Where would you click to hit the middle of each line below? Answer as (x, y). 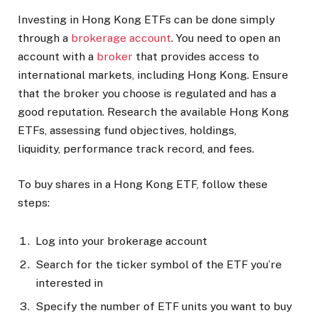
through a (44, 38)
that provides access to (196, 56)
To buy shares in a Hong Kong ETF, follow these (143, 184)
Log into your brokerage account (121, 241)
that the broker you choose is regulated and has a (147, 93)
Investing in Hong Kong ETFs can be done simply (146, 19)
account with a (57, 56)
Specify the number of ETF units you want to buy (164, 306)
